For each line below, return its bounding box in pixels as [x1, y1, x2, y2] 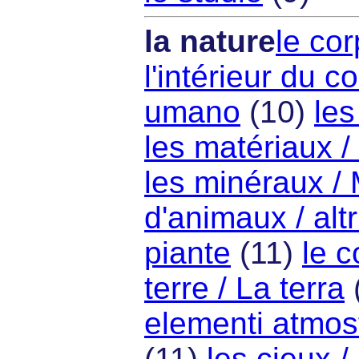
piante [144, 236, 231, 271]
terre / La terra [144, 271, 345, 306]
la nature [144, 24, 276, 59]
